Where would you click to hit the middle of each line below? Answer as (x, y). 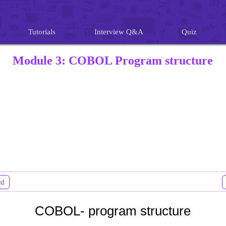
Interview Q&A (119, 32)
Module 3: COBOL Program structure (113, 61)
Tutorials (42, 32)
